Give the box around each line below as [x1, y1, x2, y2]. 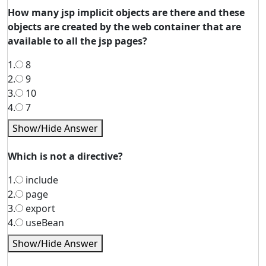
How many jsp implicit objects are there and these [8, 6, 245, 19]
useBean [23, 216, 64, 229]
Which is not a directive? [8, 150, 123, 163]
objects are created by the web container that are [8, 20, 241, 33]
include [23, 173, 58, 186]
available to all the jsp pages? [8, 34, 147, 47]
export [23, 202, 55, 215]
